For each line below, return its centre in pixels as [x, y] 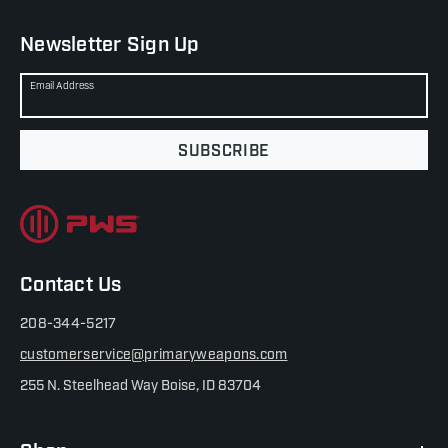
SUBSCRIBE [224, 150]
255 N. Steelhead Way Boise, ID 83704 [140, 385]
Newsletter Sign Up [110, 44]
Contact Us [71, 284]
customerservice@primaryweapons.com [154, 354]
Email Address [62, 85]
